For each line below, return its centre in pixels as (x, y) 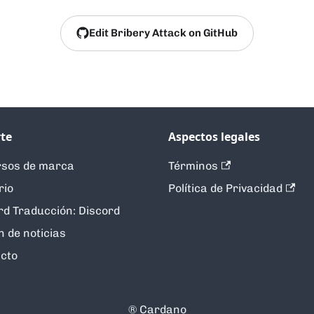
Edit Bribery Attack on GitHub (163, 33)
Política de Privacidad (225, 188)
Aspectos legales (214, 137)
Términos (193, 166)
